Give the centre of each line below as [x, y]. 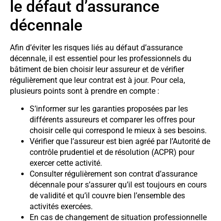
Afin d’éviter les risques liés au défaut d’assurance [96, 47]
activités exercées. [61, 207]
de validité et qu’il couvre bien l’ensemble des [107, 196]
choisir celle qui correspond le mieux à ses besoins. [118, 131]
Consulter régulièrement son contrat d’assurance [113, 174]
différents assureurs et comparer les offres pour [112, 120]
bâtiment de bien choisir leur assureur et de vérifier [97, 69]
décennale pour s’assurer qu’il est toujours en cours [118, 185]
